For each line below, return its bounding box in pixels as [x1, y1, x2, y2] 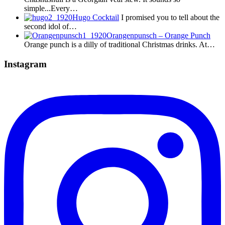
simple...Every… [24, 4, 78, 13]
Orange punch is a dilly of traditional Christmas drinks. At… [24, 40, 215, 49]
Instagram [4, 58, 47, 69]
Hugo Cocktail [72, 13, 119, 22]
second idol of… [24, 22, 77, 31]
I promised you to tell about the [119, 13, 219, 22]
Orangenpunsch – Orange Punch [106, 31, 210, 40]
